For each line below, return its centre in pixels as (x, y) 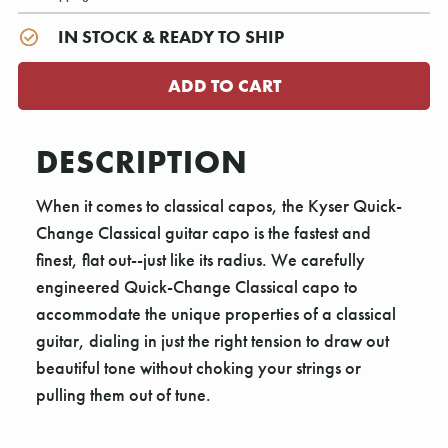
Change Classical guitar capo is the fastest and (203, 233)
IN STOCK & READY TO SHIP (170, 37)
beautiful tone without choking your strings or (198, 368)
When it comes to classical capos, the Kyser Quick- (219, 206)
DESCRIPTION (142, 162)
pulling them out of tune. (123, 395)
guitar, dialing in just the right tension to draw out (212, 341)
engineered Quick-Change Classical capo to (197, 287)
